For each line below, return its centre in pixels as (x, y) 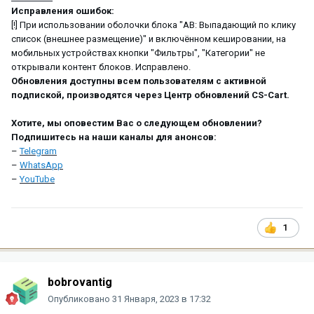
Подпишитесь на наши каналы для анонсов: (114, 137)
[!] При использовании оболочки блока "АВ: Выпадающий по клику (153, 25)
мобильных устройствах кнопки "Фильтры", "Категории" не (138, 53)
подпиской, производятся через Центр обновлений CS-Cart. (150, 95)
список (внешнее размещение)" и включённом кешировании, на (149, 39)
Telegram (38, 151)
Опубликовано (80, 299)
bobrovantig (80, 282)
